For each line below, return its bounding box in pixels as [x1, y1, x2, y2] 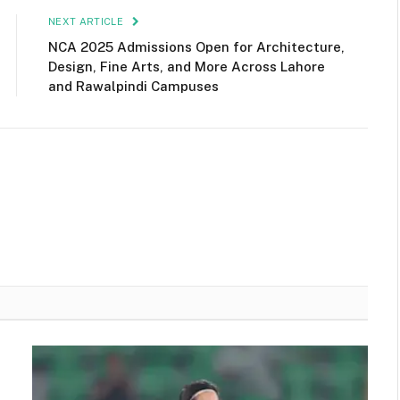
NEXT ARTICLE [48, 15, 127, 27]
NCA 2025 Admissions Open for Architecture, [48, 38, 345, 54]
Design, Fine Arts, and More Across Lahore [48, 58, 325, 74]
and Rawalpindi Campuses [48, 78, 219, 94]
